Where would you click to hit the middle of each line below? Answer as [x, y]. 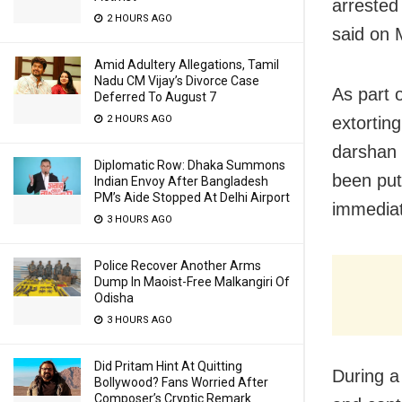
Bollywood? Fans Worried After [181, 382]
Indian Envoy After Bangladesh [181, 181]
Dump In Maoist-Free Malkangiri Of [192, 282]
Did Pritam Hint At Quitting [168, 366]
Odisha [114, 298]
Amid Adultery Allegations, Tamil [187, 65]
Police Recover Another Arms [178, 266]
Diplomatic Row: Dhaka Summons [190, 165]
